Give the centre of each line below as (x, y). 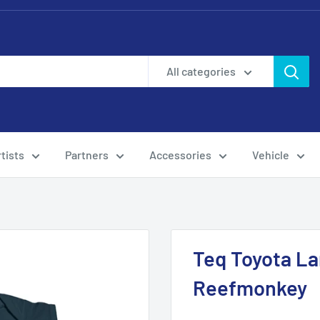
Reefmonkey (250, 287)
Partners (87, 155)
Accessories (180, 155)
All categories (201, 71)
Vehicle (271, 155)
